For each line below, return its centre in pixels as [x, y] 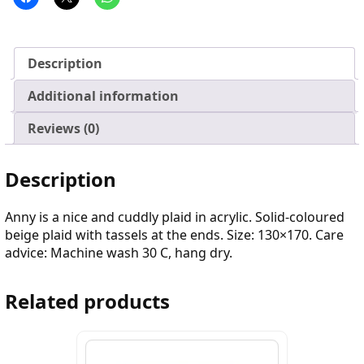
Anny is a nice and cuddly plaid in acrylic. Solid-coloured [175, 217]
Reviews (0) [63, 128]
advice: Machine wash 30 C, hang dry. [119, 253]
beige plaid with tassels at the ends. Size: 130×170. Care [174, 235]
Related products [87, 301]
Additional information [103, 95]
